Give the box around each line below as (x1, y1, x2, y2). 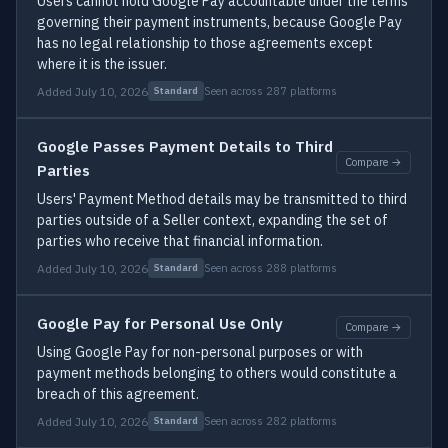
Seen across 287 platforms (204, 83, 337, 98)
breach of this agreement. (37, 385, 199, 403)
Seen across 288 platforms (204, 260, 337, 275)
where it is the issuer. (37, 55, 167, 73)
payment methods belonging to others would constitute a (37, 364, 397, 382)
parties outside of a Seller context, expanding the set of (37, 211, 388, 229)
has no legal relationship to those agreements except (37, 34, 373, 52)
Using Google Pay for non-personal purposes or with (37, 343, 363, 361)
